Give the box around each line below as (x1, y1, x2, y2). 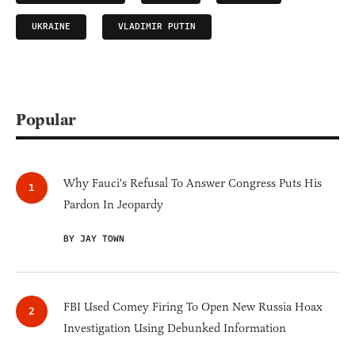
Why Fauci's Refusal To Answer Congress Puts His (63, 176, 322, 191)
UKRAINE (32, 20, 71, 34)
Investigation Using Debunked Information (63, 321, 286, 336)
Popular (16, 109, 76, 131)
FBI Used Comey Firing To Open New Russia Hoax (63, 300, 323, 315)
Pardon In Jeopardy (63, 197, 163, 212)
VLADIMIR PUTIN (118, 20, 196, 34)
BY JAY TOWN (63, 232, 124, 246)
